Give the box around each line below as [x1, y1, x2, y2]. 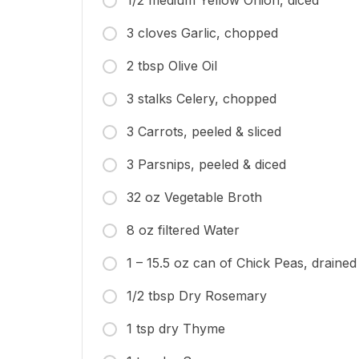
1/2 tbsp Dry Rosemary [127, 288, 267, 305]
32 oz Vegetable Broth [127, 189, 262, 206]
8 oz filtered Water [127, 222, 240, 239]
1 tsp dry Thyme [127, 321, 225, 337]
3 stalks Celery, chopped [127, 91, 276, 107]
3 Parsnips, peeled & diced [127, 156, 286, 173]
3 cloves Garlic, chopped [127, 25, 278, 42]
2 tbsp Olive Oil [127, 58, 217, 75]
